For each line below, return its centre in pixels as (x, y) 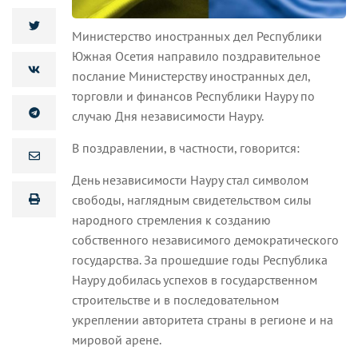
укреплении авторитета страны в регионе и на (203, 319)
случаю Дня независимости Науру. (168, 115)
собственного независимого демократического (205, 239)
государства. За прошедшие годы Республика (200, 259)
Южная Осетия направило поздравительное (196, 56)
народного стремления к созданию (171, 219)
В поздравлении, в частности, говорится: (186, 147)
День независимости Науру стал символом (190, 179)
